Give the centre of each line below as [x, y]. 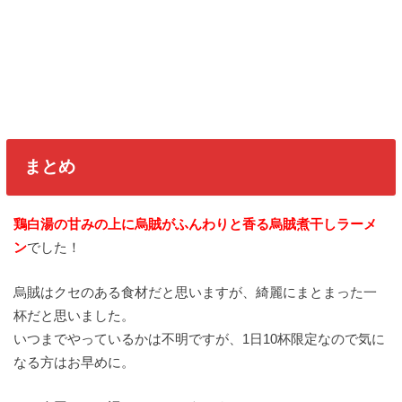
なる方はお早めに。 [74, 362]
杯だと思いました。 [74, 315]
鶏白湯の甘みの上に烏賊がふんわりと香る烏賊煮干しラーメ [195, 223]
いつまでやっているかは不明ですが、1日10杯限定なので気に [199, 338]
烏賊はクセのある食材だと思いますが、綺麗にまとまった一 [195, 292]
